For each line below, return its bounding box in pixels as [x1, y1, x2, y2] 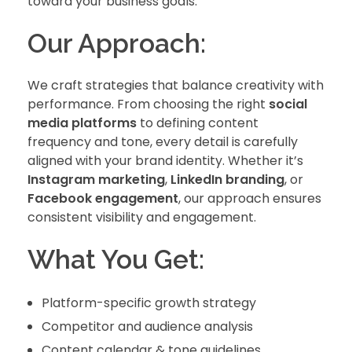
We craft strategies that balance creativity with [27, 75, 324, 94]
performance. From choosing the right [27, 94, 269, 113]
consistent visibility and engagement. [27, 207, 256, 226]
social [269, 94, 307, 113]
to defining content [137, 113, 258, 132]
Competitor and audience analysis [41, 317, 253, 336]
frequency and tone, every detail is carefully [27, 132, 298, 151]
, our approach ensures [178, 189, 321, 207]
